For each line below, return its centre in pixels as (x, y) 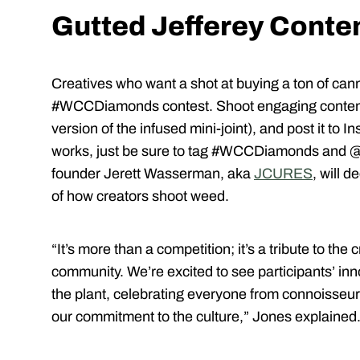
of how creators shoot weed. (140, 196)
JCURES (283, 174)
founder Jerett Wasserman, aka (153, 174)
